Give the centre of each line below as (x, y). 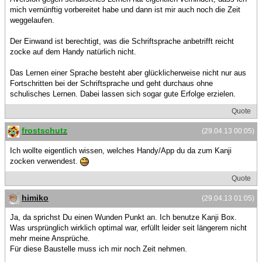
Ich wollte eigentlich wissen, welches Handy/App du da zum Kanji (121, 150)
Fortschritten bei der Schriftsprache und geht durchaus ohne (111, 84)
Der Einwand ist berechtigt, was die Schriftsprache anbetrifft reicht (122, 42)
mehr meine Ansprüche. (50, 238)
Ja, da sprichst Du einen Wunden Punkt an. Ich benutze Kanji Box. (123, 217)
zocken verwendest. (45, 161)
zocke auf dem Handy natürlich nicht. (73, 52)
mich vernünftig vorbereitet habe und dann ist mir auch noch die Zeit (125, 10)
